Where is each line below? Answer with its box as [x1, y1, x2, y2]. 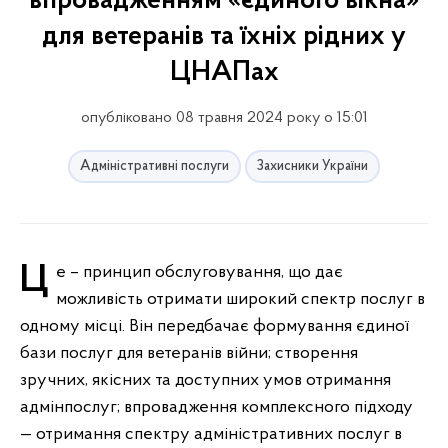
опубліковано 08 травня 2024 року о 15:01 [80, 110, 368, 126]
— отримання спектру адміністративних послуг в [20, 425, 402, 444]
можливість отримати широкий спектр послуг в [56, 290, 425, 309]
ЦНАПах [169, 59, 279, 87]
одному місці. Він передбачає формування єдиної [20, 317, 409, 336]
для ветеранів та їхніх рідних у [42, 23, 406, 51]
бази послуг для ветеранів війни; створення [20, 344, 358, 363]
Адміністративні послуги [80, 159, 229, 174]
